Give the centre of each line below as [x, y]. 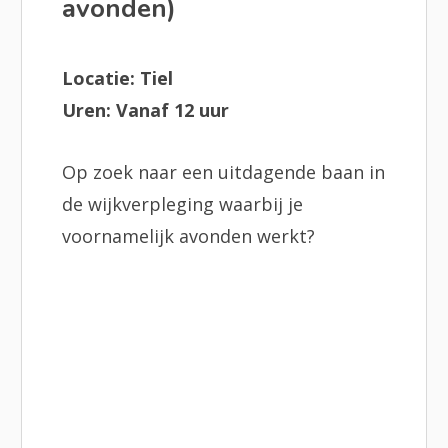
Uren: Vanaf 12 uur [146, 110]
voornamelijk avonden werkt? [189, 236]
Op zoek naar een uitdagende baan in [224, 172]
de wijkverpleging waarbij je [183, 204]
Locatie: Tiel [118, 78]
